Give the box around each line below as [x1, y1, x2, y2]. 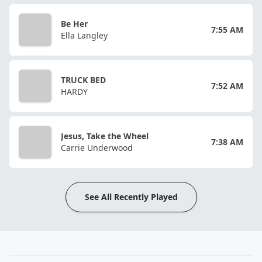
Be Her [61, 18, 88, 29]
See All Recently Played [84, 191, 178, 202]
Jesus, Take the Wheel [61, 130, 149, 142]
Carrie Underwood [61, 142, 133, 153]
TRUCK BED [61, 74, 106, 85]
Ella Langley [61, 29, 108, 41]
